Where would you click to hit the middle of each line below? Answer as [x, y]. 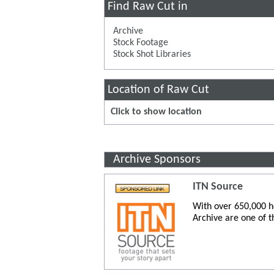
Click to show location [157, 112]
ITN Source [217, 187]
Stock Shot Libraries [152, 54]
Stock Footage [141, 43]
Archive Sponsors [157, 159]
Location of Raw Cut [159, 90]
